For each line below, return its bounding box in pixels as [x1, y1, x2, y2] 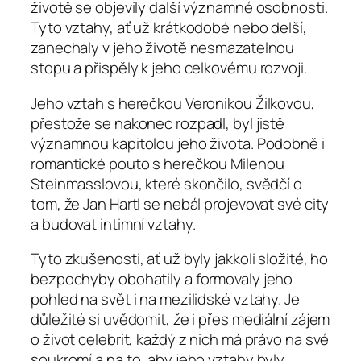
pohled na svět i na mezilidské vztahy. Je [31, 288, 300, 310]
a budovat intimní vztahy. [31, 213, 196, 234]
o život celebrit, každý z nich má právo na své [31, 329, 330, 351]
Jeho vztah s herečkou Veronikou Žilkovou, [31, 92, 315, 114]
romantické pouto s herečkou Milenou [31, 152, 284, 174]
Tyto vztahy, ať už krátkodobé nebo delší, [31, 17, 307, 39]
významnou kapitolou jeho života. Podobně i [31, 132, 325, 154]
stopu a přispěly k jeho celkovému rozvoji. [31, 57, 307, 79]
